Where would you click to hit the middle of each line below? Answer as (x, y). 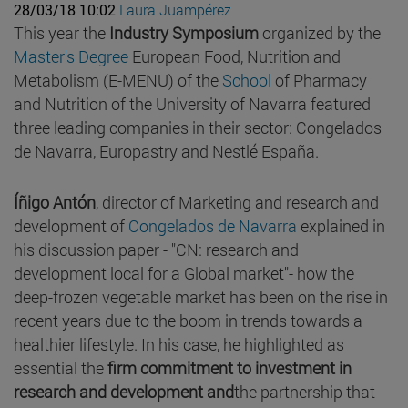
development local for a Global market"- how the (184, 273)
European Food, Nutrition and (236, 56)
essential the (61, 367)
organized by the (321, 32)
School (249, 80)
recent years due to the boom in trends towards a (188, 320)
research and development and (124, 391)
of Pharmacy (321, 80)
